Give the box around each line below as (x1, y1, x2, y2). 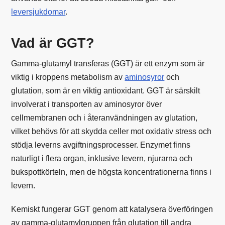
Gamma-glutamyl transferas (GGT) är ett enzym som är (11, 59, 205, 68)
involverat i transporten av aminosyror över (11, 99, 162, 108)
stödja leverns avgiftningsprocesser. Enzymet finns (11, 140, 191, 149)
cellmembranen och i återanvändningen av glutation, (11, 113, 198, 122)
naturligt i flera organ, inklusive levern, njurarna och (11, 154, 193, 163)
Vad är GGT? (11, 35, 95, 51)
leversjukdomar (11, 7, 66, 16)
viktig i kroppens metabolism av (11, 72, 125, 81)
